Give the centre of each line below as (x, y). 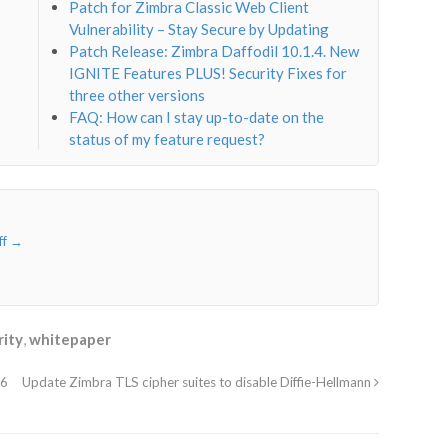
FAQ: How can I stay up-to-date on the (197, 117)
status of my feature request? (167, 139)
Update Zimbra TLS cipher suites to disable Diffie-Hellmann (197, 382)
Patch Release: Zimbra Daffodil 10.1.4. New (214, 51)
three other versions (137, 95)
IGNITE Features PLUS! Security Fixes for (208, 73)
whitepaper (70, 339)
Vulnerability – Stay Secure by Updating (199, 29)
